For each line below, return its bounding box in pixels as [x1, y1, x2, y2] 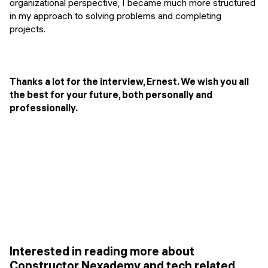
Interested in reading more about [10, 243, 194, 259]
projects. [10, 22, 45, 35]
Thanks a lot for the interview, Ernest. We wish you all [10, 75, 249, 87]
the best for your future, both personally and [10, 88, 212, 100]
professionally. [10, 101, 79, 114]
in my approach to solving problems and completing [10, 9, 221, 22]
